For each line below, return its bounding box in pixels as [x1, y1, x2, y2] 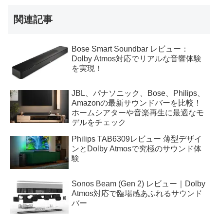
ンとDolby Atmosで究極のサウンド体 [72, 145, 201, 153]
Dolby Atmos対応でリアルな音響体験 [72, 54, 201, 63]
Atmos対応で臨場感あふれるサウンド [72, 189, 202, 198]
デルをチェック [72, 118, 126, 127]
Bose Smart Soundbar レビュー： [72, 45, 189, 54]
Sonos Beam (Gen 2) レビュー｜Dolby [72, 179, 205, 188]
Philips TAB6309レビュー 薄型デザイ [72, 135, 202, 144]
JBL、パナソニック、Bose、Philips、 [72, 89, 205, 98]
